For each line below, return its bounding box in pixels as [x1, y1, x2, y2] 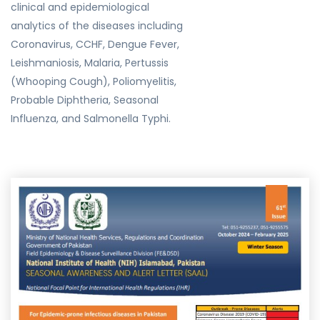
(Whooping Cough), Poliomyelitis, [11, 74, 176, 89]
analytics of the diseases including [11, 19, 183, 33]
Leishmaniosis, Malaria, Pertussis [11, 56, 169, 70]
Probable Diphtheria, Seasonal [11, 93, 159, 107]
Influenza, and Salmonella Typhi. [11, 111, 171, 126]
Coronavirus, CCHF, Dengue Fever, [11, 37, 179, 51]
